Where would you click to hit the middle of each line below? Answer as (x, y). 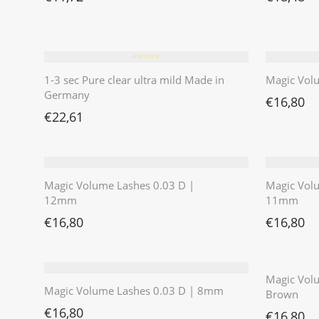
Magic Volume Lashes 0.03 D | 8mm (134, 291)
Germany (67, 95)
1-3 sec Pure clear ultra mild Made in (134, 80)
